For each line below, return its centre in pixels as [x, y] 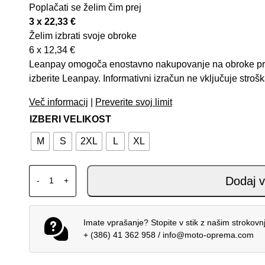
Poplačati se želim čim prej [85, 7]
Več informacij [59, 102]
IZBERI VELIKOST [70, 119]
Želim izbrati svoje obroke [83, 35]
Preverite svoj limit [134, 102]
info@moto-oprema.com [208, 235]
